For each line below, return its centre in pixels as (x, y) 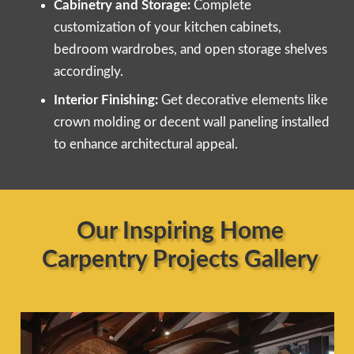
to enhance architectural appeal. (146, 145)
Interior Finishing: (106, 100)
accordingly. (88, 71)
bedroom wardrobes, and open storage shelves (190, 49)
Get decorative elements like (243, 100)
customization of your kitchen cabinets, (168, 27)
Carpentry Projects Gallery (180, 260)
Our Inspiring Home (180, 232)
